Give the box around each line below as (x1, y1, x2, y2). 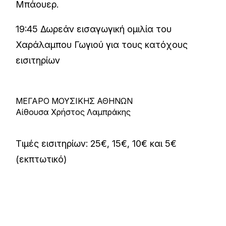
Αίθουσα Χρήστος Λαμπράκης (16, 107, 131, 117)
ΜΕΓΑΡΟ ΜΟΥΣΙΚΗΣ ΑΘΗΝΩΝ (16, 96, 133, 106)
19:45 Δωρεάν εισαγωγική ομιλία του (16, 24, 172, 34)
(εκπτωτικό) (16, 154, 67, 164)
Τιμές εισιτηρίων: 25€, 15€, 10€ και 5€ (16, 138, 177, 149)
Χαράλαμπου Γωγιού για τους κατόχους (16, 39, 188, 50)
